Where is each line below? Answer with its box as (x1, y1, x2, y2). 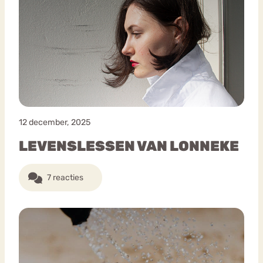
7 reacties (47, 173, 83, 183)
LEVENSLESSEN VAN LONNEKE (19, 138, 239, 155)
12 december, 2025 (19, 117, 90, 128)
